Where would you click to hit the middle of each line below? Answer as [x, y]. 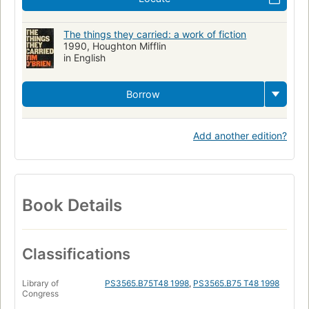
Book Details [72, 205]
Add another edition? [240, 135]
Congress [40, 293]
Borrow [143, 94]
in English [85, 57]
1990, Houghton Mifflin [115, 46]
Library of [40, 283]
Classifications [76, 253]
